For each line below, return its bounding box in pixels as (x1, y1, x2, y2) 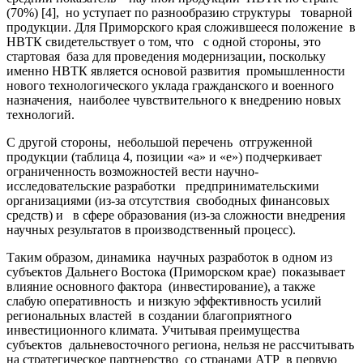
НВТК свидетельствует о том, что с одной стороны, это (6, 34, 321, 49)
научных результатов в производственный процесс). (6, 222, 296, 237)
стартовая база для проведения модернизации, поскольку (6, 49, 326, 63)
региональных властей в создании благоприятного (6, 308, 292, 322)
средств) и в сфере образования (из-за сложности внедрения (6, 207, 345, 222)
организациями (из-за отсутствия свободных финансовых (6, 193, 330, 207)
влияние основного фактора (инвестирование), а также (6, 279, 318, 293)
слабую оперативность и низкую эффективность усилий (6, 293, 322, 308)
